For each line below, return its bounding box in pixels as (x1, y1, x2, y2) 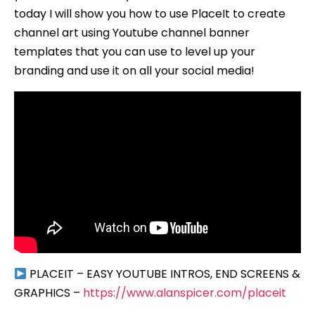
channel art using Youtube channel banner (14, 24, 250, 41)
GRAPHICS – (14, 284, 83, 301)
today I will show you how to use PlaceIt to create (14, 5, 285, 22)
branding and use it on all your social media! (14, 62, 255, 79)
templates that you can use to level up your (14, 43, 255, 60)
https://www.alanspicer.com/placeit (83, 284, 286, 301)
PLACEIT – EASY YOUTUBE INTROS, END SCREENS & (27, 265, 301, 282)
